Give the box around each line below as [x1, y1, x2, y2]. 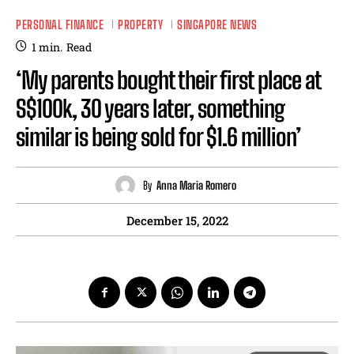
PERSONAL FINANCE [16, 17, 104, 32]
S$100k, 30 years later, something [16, 94, 284, 123]
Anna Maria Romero [156, 178, 236, 192]
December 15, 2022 [126, 213, 228, 229]
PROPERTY [118, 17, 163, 32]
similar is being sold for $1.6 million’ [16, 122, 301, 152]
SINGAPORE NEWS [177, 17, 257, 32]
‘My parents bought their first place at [16, 66, 321, 95]
